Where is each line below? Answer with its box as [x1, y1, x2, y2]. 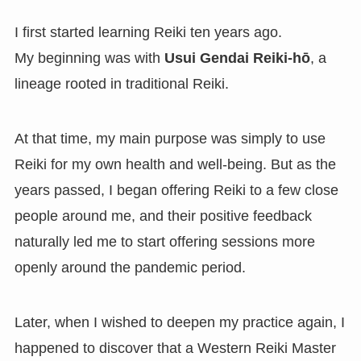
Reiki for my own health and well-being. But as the [14, 156, 336, 172]
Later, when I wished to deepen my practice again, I [14, 313, 345, 330]
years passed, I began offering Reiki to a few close [14, 181, 338, 198]
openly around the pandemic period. [14, 259, 246, 276]
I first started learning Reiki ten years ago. [14, 24, 282, 41]
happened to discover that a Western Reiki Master [14, 339, 336, 356]
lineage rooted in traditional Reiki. [14, 76, 229, 93]
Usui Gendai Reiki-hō [164, 50, 310, 67]
